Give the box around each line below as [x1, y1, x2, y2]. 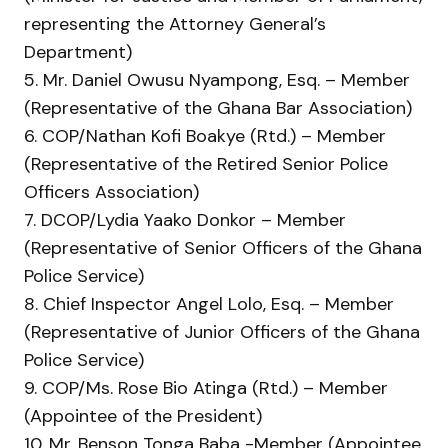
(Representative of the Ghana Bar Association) [24, 96, 412, 120]
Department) [24, 40, 132, 64]
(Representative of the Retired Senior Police [24, 152, 388, 176]
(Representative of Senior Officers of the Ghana [24, 236, 422, 260]
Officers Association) [24, 180, 199, 204]
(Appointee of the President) [24, 404, 262, 428]
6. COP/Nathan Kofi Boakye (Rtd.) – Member [24, 124, 386, 148]
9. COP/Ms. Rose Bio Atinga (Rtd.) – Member [24, 376, 388, 400]
